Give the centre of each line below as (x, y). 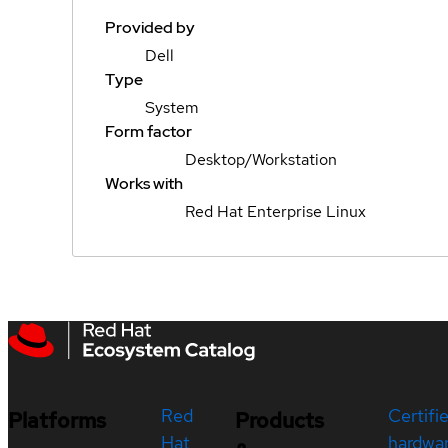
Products (279, 421)
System (172, 107)
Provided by (150, 27)
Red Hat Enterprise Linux (275, 211)
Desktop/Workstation (261, 159)
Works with (144, 183)
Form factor (148, 131)
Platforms (57, 421)
